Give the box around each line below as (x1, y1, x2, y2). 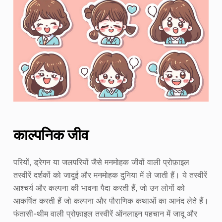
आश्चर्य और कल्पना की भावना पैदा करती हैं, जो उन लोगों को (13, 182, 185, 193)
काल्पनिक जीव (13, 125, 89, 144)
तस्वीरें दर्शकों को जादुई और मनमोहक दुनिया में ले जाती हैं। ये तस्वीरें (13, 169, 207, 180)
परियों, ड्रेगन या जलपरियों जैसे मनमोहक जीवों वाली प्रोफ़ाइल (13, 157, 189, 167)
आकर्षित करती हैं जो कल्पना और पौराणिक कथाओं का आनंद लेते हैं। (13, 195, 209, 206)
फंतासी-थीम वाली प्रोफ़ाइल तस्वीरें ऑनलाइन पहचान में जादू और (13, 208, 197, 219)
